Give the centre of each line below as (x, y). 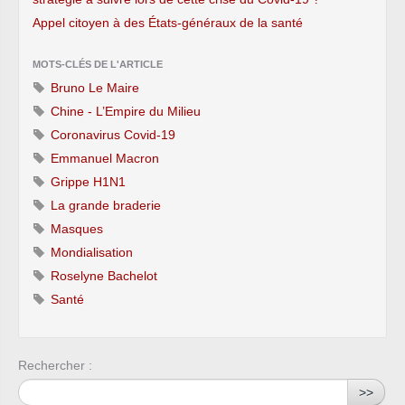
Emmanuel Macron (103, 158)
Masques (75, 228)
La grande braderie (104, 205)
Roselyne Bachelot (102, 275)
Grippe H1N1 (86, 181)
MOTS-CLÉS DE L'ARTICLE (98, 64)
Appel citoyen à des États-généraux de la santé (168, 22)
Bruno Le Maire (93, 87)
